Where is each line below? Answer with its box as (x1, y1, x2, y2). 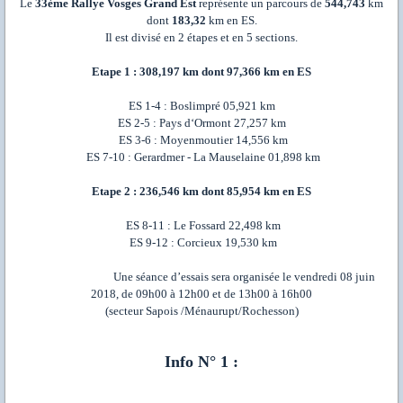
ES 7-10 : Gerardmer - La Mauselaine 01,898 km (83, 150, 320, 165)
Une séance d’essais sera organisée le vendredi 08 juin (107, 270, 375, 284)
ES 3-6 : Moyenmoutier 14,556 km (115, 133, 288, 148)
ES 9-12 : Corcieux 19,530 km (126, 236, 277, 250)
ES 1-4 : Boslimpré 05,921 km (128, 99, 275, 113)
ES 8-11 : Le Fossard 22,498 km (122, 219, 281, 233)
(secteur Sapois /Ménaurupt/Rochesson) (104, 304, 299, 318)
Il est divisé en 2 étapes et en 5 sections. (105, 31, 298, 45)
